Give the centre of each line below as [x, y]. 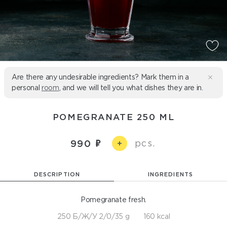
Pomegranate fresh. [113, 200]
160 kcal [157, 216]
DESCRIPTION [57, 174]
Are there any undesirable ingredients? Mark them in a [100, 77]
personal [27, 88]
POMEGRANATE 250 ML [113, 117]
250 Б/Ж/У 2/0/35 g [93, 216]
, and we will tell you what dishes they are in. [131, 88]
